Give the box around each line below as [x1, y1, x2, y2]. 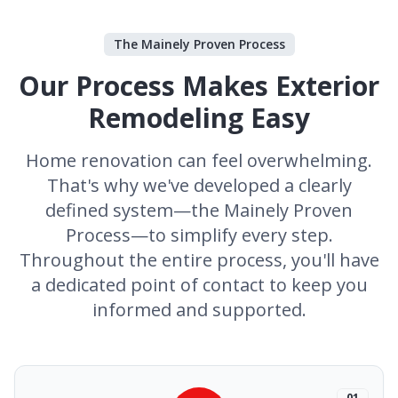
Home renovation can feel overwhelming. [26, 148, 372, 172]
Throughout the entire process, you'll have [19, 248, 379, 272]
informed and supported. [92, 298, 306, 322]
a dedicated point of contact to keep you [30, 273, 368, 297]
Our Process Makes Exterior [19, 68, 379, 104]
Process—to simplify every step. [65, 223, 333, 247]
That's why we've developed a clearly [46, 173, 352, 197]
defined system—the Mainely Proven [45, 198, 353, 222]
